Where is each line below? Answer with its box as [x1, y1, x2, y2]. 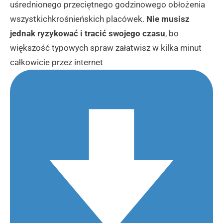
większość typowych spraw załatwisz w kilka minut [10, 43, 202, 53]
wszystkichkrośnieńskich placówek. [10, 14, 146, 24]
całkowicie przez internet [10, 57, 103, 68]
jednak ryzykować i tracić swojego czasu [10, 28, 165, 39]
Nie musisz [146, 14, 190, 24]
